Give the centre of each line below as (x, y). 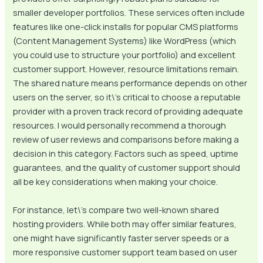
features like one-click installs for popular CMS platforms (126, 27)
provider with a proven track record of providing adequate (128, 111)
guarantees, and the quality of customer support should (127, 168)
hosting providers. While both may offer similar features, (125, 223)
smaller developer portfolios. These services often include (129, 13)
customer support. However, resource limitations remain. (126, 69)
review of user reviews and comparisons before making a (126, 139)
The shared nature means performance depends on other (130, 83)
